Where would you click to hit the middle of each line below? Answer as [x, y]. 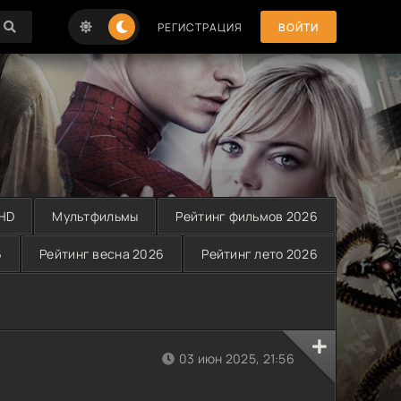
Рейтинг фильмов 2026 [247, 216]
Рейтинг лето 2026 [260, 254]
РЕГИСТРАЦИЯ [200, 27]
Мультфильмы [95, 216]
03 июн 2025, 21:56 [236, 358]
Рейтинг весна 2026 [102, 254]
